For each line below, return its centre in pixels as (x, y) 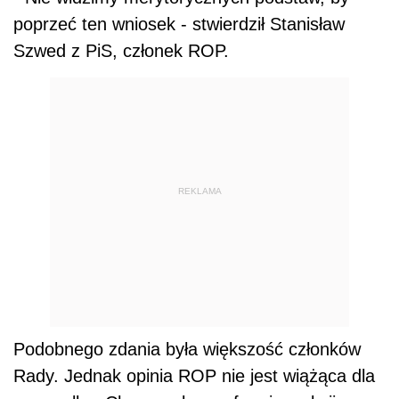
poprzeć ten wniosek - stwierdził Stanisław (179, 24)
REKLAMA (199, 191)
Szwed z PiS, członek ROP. (121, 51)
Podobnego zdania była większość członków (187, 350)
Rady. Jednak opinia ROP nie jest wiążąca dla (194, 376)
